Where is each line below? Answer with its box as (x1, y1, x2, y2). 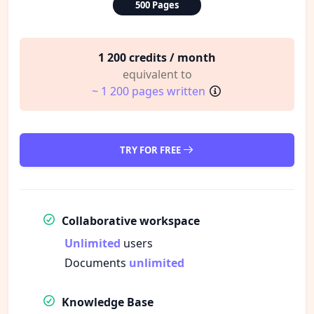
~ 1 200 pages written (92, 83, 205, 99)
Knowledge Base (62, 294, 153, 310)
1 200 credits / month (98, 49, 216, 65)
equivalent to (122, 66, 192, 82)
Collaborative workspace (62, 212, 200, 228)
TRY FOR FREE (119, 143, 183, 156)
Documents (64, 254, 129, 271)
